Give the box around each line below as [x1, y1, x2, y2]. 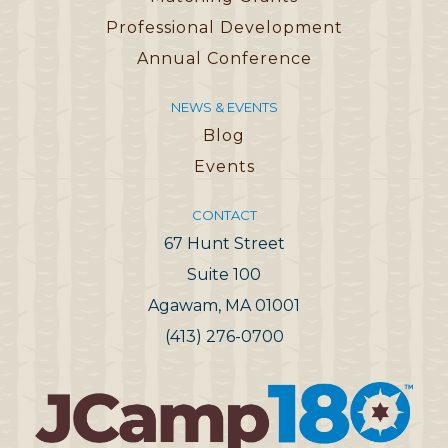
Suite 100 [187, 265, 261, 285]
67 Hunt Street [163, 234, 285, 254]
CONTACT [191, 207, 257, 224]
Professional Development [105, 18, 343, 38]
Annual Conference [136, 49, 312, 69]
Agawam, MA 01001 [148, 296, 300, 316]
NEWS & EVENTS [170, 99, 278, 116]
